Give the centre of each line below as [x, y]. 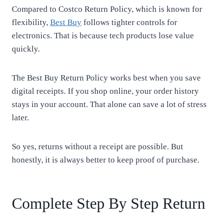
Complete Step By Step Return [109, 203]
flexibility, [31, 22]
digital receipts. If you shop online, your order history [105, 91]
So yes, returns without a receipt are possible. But [97, 147]
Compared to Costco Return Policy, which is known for [107, 9]
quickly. [26, 49]
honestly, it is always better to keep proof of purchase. [106, 160]
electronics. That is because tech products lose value [103, 36]
